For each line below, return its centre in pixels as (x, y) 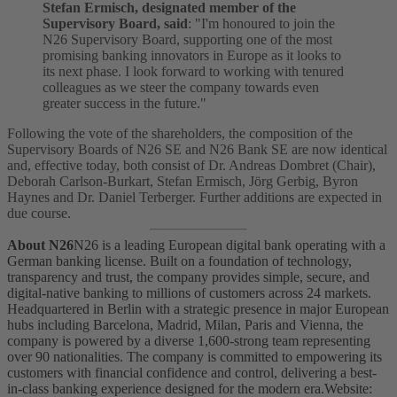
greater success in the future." (125, 104)
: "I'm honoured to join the (261, 24)
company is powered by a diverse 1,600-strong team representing (189, 341)
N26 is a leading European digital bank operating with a (230, 245)
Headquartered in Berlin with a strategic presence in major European (198, 309)
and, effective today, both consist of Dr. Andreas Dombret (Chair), (191, 166)
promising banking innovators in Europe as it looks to (192, 56)
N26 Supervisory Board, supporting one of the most (187, 40)
